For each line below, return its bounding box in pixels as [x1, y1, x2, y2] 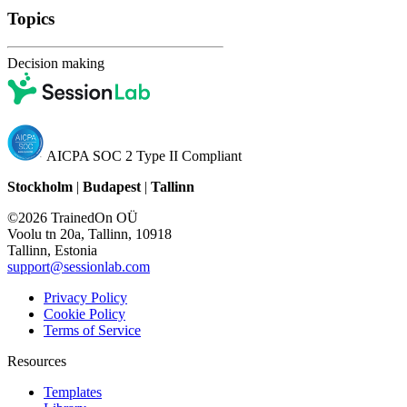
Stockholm [7, 178, 73, 194]
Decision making [7, 55, 104, 71]
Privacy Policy [44, 289, 127, 305]
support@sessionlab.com [7, 258, 150, 274]
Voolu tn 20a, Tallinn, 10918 [7, 225, 172, 242]
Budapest [83, 178, 141, 194]
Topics [7, 9, 55, 29]
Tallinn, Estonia [7, 242, 97, 258]
